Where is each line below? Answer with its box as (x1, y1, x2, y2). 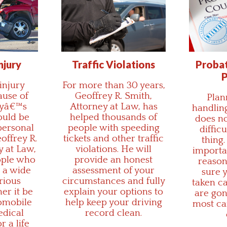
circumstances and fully (62, 175, 165, 186)
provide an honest (74, 154, 153, 165)
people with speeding (67, 122, 160, 133)
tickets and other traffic (63, 133, 164, 144)
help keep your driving (65, 197, 162, 208)
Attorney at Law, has (69, 101, 158, 112)
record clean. (85, 207, 142, 218)
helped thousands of (70, 111, 157, 123)
